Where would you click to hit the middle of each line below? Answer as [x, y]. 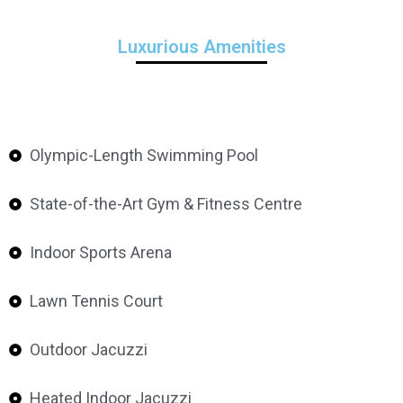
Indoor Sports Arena [100, 252]
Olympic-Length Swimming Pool [143, 155]
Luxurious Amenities [201, 47]
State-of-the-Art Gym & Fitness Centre [166, 204]
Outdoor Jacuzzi [88, 349]
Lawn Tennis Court [96, 301]
